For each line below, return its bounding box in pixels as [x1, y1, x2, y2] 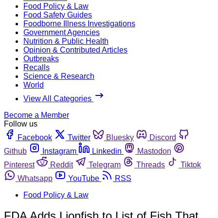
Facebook [18, 133, 52, 142]
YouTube [68, 174, 99, 182]
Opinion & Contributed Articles [23, 45, 127, 54]
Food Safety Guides [23, 10, 92, 19]
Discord [149, 133, 176, 142]
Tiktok [181, 160, 201, 169]
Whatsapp [18, 174, 53, 182]
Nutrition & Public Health [23, 36, 109, 45]
